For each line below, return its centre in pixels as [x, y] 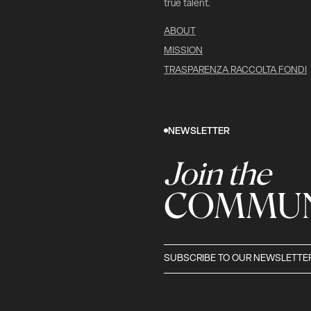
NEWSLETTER [199, 131]
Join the [217, 173]
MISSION [183, 51]
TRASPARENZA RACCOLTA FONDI [235, 70]
